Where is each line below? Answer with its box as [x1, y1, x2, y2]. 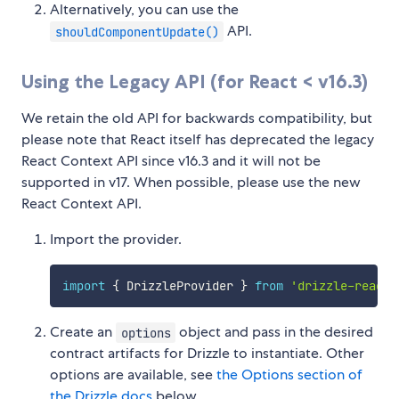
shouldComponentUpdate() [54, 23, 219, 40]
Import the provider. [50, 230, 182, 249]
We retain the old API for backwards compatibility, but [21, 109, 372, 128]
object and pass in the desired [175, 322, 374, 342]
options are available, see [50, 365, 216, 385]
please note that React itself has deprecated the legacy [21, 130, 374, 150]
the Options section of [216, 365, 362, 385]
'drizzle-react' [289, 278, 397, 295]
